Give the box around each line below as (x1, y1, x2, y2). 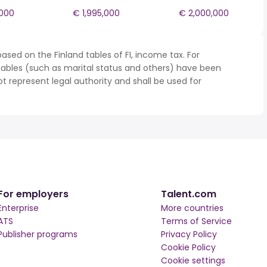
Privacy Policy (161, 228, 218, 240)
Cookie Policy (161, 241, 216, 253)
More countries (161, 202, 224, 214)
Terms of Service (161, 215, 232, 227)
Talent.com (161, 187, 217, 201)
